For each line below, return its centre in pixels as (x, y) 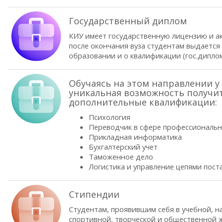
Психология (110, 117)
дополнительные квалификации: (143, 102)
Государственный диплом (128, 21)
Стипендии (94, 194)
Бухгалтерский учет (123, 147)
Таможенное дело (121, 157)
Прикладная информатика (135, 137)
